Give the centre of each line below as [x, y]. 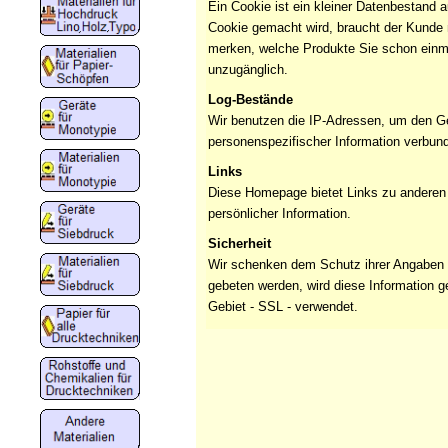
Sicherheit [239, 243]
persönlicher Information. [279, 213]
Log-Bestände [250, 99]
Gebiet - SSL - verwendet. [283, 306]
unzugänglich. [248, 69]
